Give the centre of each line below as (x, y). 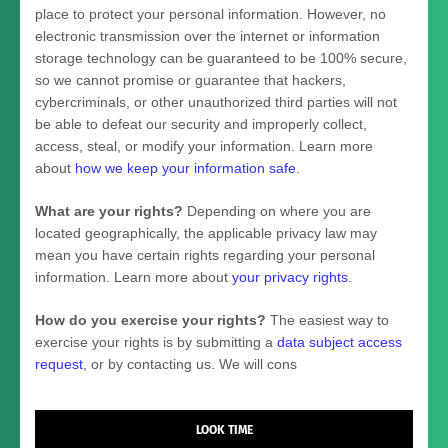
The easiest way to (327, 319)
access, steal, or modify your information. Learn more (204, 145)
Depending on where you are (277, 210)
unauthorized (229, 101)
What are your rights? (109, 210)
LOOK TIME (224, 429)
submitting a (236, 341)
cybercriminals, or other (111, 101)
